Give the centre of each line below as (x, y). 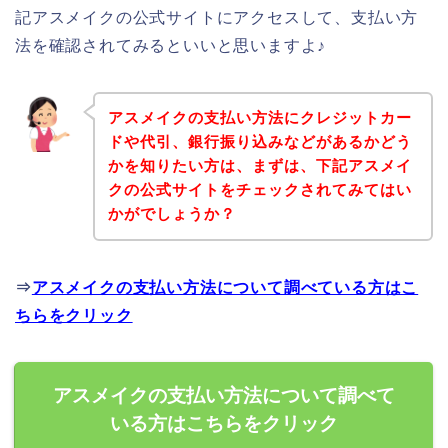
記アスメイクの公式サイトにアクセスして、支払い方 (217, 17)
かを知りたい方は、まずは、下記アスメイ (259, 166)
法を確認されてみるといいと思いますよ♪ (171, 45)
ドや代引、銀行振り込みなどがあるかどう (259, 142)
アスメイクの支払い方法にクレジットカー (259, 118)
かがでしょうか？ (171, 214)
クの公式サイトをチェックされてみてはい (259, 190)
